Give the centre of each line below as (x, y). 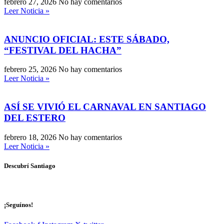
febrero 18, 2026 (31, 137)
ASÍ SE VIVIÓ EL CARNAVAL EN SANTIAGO (105, 107)
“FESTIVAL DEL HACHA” (63, 50)
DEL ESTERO (35, 118)
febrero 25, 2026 (31, 69)
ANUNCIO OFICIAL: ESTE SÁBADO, (87, 39)
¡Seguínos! (18, 205)
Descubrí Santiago (30, 166)
